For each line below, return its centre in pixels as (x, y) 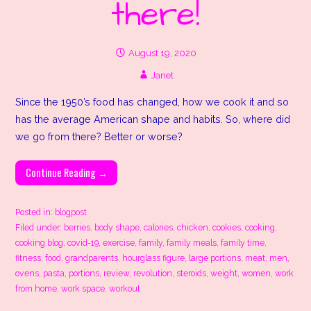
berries (77, 228)
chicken (193, 228)
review (117, 274)
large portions (215, 258)
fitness (28, 258)
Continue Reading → (66, 172)
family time (243, 243)
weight (224, 274)
